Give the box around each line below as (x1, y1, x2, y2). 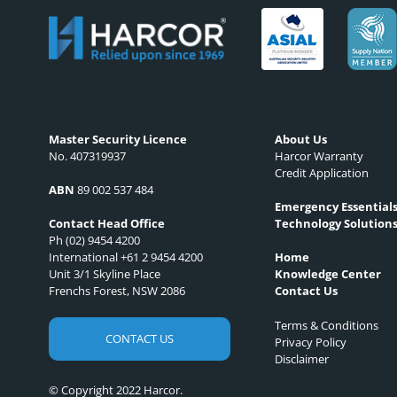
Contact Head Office (49, 215, 165, 232)
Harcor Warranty (274, 147, 363, 164)
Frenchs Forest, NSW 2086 (49, 283, 185, 300)
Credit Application (274, 164, 369, 181)
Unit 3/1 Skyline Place (49, 266, 160, 283)
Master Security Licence (49, 130, 187, 147)
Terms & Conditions (274, 316, 378, 333)
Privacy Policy (274, 333, 346, 350)
